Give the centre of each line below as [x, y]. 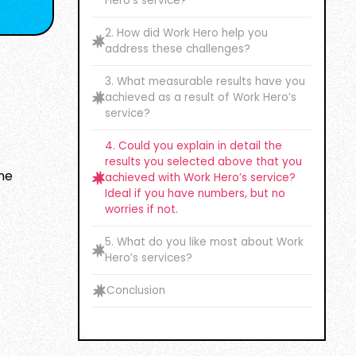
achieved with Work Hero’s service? [200, 178]
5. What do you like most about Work [204, 242]
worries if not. [143, 209]
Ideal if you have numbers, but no [195, 193]
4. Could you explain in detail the [193, 146]
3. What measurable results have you [205, 81]
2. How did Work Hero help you [186, 33]
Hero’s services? [149, 258]
